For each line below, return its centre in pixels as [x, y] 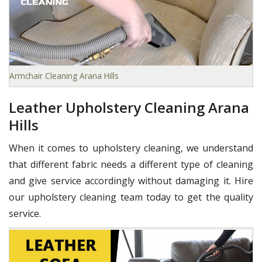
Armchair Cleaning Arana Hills [64, 76]
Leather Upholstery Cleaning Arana [129, 108]
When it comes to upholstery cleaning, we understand [131, 148]
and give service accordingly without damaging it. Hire [131, 181]
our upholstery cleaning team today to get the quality [131, 197]
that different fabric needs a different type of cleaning [131, 165]
